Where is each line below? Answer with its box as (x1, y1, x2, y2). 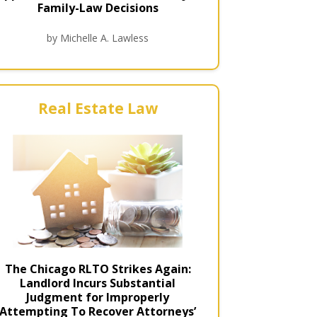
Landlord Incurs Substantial (20, 275, 176, 292)
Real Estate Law (38, 98, 158, 118)
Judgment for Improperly (26, 289, 170, 306)
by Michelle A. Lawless (47, 30, 149, 45)
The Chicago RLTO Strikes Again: (4, 261, 191, 277)
